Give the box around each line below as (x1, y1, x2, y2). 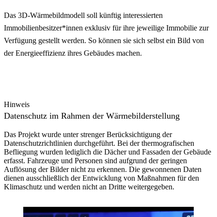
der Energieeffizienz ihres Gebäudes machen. (4, 48, 142, 57)
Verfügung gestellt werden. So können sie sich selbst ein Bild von (4, 36, 204, 45)
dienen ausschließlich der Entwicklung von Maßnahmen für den (4, 173, 199, 182)
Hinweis (4, 100, 30, 108)
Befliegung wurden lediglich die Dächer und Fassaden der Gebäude (4, 147, 211, 156)
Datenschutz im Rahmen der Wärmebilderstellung (4, 110, 180, 121)
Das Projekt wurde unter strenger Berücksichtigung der (4, 130, 172, 139)
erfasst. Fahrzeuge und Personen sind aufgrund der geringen (4, 156, 187, 165)
